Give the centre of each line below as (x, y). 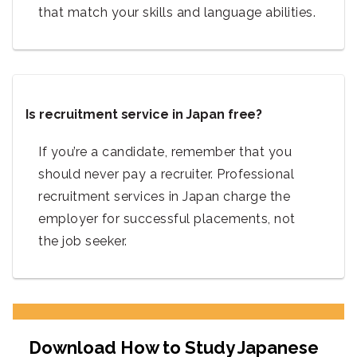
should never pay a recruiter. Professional (166, 175)
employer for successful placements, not (167, 219)
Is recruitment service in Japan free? (144, 115)
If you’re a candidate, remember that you (165, 152)
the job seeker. (83, 241)
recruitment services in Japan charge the (164, 197)
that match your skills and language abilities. (177, 13)
